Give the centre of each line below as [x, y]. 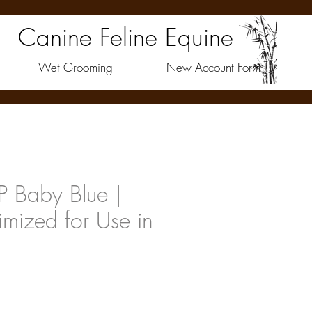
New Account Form [213, 67]
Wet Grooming [76, 67]
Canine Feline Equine [126, 37]
